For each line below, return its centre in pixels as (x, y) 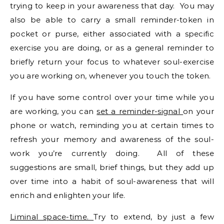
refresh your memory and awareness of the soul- (112, 139)
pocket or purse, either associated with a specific (112, 34)
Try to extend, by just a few (154, 217)
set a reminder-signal (140, 111)
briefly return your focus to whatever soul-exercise (112, 62)
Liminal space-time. (52, 217)
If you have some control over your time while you (112, 97)
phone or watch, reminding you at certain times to (112, 125)
